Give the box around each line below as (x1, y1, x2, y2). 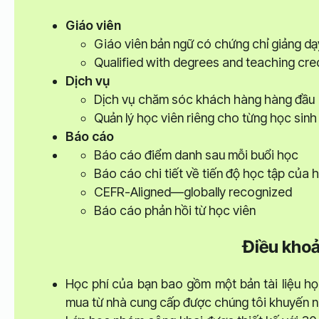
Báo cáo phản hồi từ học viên (93, 202, 256, 218)
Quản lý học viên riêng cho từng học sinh (93, 110, 317, 125)
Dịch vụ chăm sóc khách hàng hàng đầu (93, 91, 315, 107)
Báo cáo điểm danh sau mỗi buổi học (93, 147, 298, 162)
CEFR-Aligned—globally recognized (93, 184, 292, 199)
